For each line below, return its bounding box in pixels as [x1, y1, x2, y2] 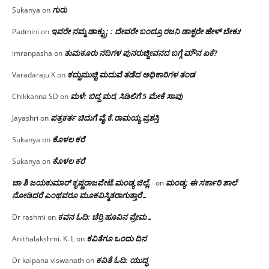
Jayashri [12, 112, 38, 123]
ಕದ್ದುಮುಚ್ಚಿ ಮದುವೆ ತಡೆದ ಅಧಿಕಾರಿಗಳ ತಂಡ [67, 68, 195, 80]
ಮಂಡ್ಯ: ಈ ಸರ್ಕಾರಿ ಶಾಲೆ [166, 177, 237, 188]
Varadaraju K [12, 69, 55, 80]
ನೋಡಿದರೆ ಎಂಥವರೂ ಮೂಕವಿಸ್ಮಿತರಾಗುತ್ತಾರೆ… [12, 189, 148, 201]
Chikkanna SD [12, 91, 58, 101]
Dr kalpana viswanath [12, 255, 84, 265]
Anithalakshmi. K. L [12, 233, 74, 244]
